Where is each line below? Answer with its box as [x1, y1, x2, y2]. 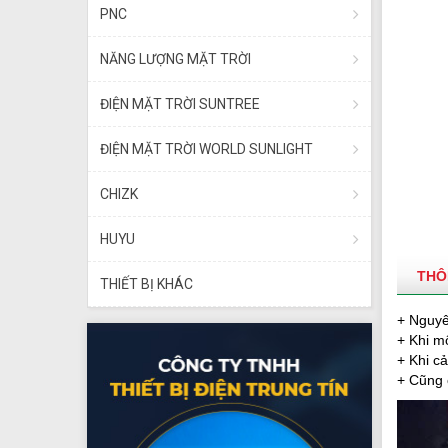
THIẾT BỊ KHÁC [100, 276, 193, 293]
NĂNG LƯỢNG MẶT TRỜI [100, 51, 251, 68]
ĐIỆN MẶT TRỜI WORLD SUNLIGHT [100, 141, 313, 158]
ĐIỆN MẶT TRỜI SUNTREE [100, 96, 260, 113]
